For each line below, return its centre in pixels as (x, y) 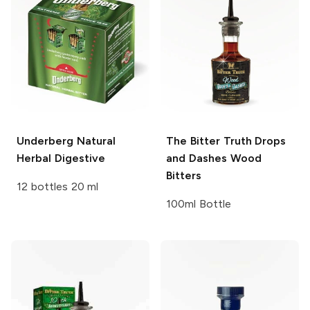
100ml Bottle (199, 204)
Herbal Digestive (61, 158)
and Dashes (197, 158)
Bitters (184, 176)
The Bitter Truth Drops (226, 141)
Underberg (45, 141)
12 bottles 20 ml (58, 187)
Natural (94, 141)
